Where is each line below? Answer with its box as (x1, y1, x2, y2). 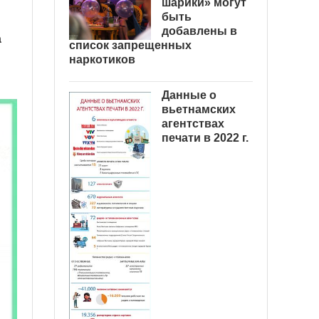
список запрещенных (69, 39, 192, 51)
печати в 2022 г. (162, 132, 249, 144)
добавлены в (162, 25, 237, 37)
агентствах (162, 117, 224, 130)
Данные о (162, 89, 216, 101)
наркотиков (69, 53, 135, 66)
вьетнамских (162, 103, 236, 115)
